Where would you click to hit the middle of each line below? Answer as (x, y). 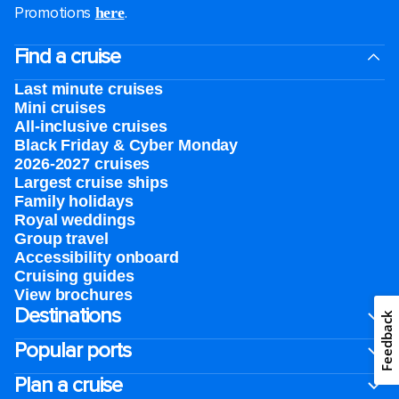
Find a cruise (67, 57)
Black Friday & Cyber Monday (126, 145)
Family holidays (74, 201)
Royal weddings (75, 220)
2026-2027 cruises (82, 164)
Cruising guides (74, 276)
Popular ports (73, 350)
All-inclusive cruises (91, 126)
